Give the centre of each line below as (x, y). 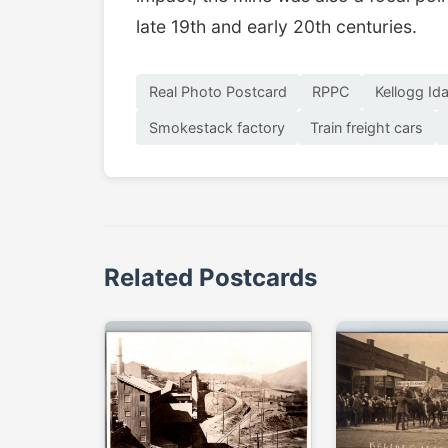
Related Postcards (210, 278)
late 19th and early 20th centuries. (276, 26)
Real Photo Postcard (217, 92)
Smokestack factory (216, 127)
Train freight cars (367, 127)
